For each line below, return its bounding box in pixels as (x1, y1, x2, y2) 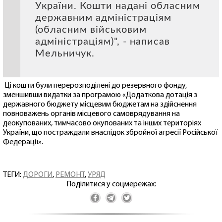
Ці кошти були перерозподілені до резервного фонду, (3, 81, 187, 90)
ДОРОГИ (23, 170, 53, 179)
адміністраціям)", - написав (35, 36, 170, 47)
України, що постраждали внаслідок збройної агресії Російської (3, 128, 218, 137)
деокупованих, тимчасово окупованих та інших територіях (3, 119, 201, 127)
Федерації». (3, 138, 43, 146)
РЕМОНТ (55, 170, 85, 179)
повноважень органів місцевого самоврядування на (3, 110, 180, 118)
